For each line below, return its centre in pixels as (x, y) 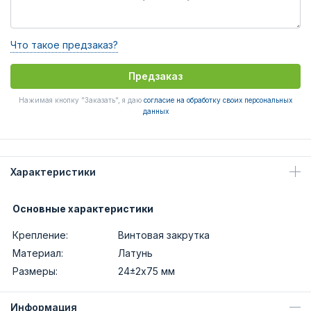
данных (155, 111)
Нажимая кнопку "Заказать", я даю (81, 100)
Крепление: (40, 235)
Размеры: (35, 271)
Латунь (135, 253)
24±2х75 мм (146, 271)
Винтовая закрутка (164, 235)
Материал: (38, 253)
